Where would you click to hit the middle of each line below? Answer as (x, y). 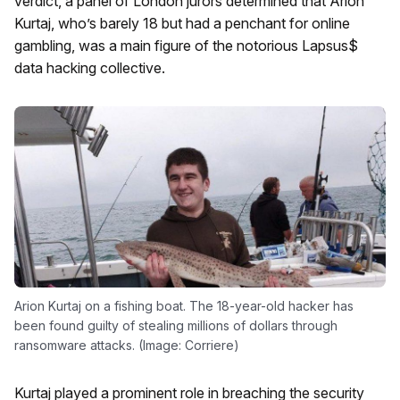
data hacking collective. (90, 68)
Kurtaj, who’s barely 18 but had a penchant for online (182, 23)
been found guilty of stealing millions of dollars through (176, 326)
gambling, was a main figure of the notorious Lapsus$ (186, 46)
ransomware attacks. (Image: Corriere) (127, 346)
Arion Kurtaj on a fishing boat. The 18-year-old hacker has (184, 306)
